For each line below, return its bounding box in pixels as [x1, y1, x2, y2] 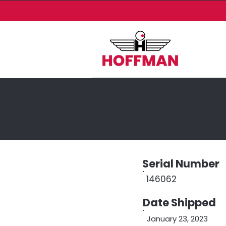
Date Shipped [143, 195, 216, 210]
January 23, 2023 [147, 213, 208, 224]
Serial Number [142, 156, 219, 171]
